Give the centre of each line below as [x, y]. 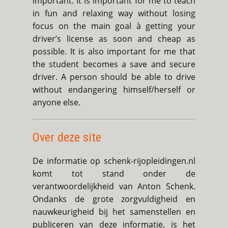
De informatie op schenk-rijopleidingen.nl [114, 161]
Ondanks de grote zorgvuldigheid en [114, 199]
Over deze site [67, 138]
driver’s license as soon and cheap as [114, 39]
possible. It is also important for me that [114, 52]
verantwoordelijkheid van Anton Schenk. [114, 187]
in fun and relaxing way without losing [114, 13]
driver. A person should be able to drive [114, 77]
